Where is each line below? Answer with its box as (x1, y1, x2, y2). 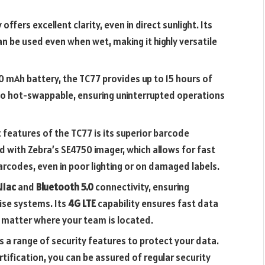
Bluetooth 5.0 (36, 180, 93, 193)
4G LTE (68, 196, 96, 210)
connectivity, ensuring (93, 180, 189, 193)
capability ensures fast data (96, 196, 218, 210)
